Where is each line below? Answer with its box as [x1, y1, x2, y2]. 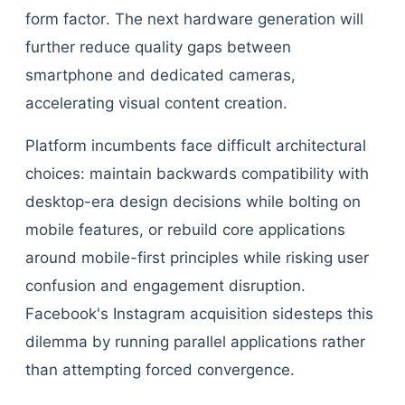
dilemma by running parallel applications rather [25, 333, 365, 351]
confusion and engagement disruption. [25, 277, 306, 295]
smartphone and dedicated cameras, [25, 66, 296, 84]
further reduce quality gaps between [25, 38, 291, 56]
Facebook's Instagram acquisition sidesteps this [25, 305, 373, 323]
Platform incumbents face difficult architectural [25, 137, 366, 155]
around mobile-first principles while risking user [25, 249, 369, 267]
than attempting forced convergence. [25, 361, 295, 379]
